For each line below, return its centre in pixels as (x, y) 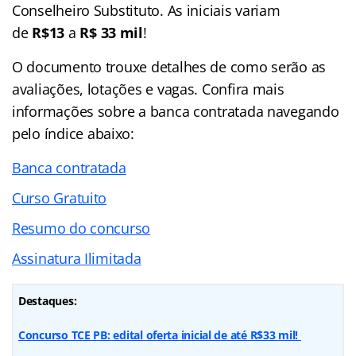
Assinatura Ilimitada (77, 258)
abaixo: (109, 133)
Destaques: (48, 300)
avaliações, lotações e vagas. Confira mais (148, 89)
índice (64, 133)
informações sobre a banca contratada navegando (176, 111)
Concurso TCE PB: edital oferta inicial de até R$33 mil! (160, 335)
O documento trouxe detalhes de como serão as (169, 66)
